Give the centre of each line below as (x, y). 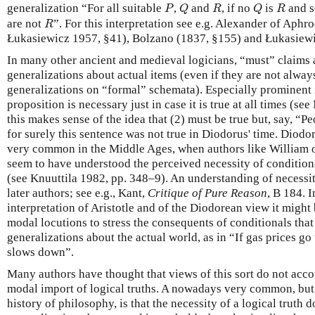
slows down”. (40, 252)
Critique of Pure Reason (207, 193)
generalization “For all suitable (86, 8)
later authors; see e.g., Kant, (77, 193)
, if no (237, 8)
